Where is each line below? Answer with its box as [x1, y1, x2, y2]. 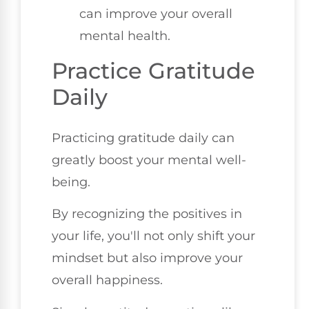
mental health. [79, 28, 170, 43]
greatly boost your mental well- [52, 152, 246, 168]
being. [52, 174, 90, 190]
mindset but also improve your [52, 250, 243, 266]
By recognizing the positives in [52, 206, 242, 222]
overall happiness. [52, 272, 163, 288]
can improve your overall [79, 6, 232, 21]
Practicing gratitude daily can [52, 130, 235, 146]
